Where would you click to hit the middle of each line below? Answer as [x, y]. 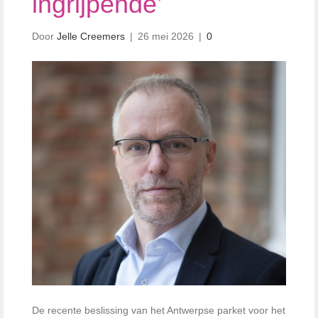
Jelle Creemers [91, 36]
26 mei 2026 [166, 36]
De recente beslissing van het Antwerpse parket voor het [159, 310]
